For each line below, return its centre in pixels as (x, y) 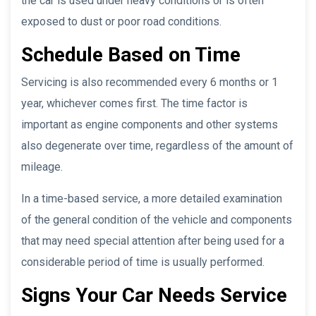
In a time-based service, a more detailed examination (152, 198)
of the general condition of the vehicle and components (157, 219)
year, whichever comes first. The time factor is (134, 103)
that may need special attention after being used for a (153, 241)
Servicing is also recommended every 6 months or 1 (150, 82)
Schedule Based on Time (131, 54)
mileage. (42, 166)
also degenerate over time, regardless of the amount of (157, 145)
